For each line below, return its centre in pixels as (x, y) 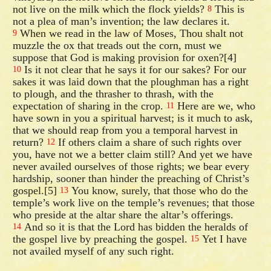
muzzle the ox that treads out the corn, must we (117, 45)
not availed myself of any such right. (94, 251)
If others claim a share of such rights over (149, 142)
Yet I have (223, 239)
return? (30, 142)
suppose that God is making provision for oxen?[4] (125, 57)
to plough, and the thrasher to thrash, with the (113, 93)
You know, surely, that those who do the (158, 190)
